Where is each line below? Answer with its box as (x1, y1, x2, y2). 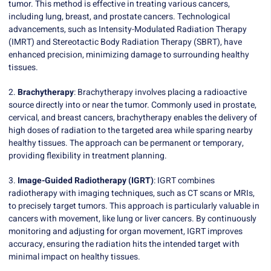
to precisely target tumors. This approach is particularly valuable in (8, 200, 260, 212)
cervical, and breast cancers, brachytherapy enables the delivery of (8, 111, 257, 124)
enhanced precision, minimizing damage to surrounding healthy (8, 48, 249, 61)
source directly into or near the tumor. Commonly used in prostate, (8, 99, 256, 111)
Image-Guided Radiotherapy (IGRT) (18, 174, 154, 187)
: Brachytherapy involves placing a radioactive (74, 86, 247, 99)
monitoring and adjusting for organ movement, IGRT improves (8, 225, 243, 238)
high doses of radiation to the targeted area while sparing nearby (8, 124, 253, 137)
